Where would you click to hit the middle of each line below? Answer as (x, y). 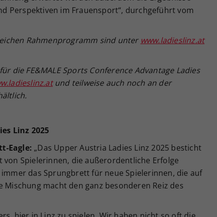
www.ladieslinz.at (172, 40)
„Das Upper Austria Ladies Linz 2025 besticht (117, 147)
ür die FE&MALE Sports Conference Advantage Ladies (101, 70)
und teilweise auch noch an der (112, 83)
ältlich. (15, 95)
